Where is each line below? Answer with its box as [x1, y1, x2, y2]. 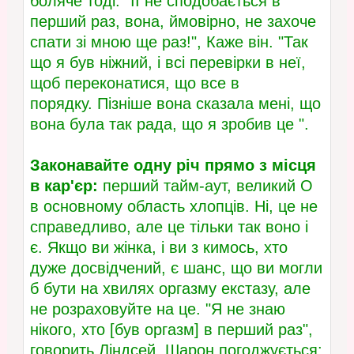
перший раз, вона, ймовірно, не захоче [29, 13, 316, 31]
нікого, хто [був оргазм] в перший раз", [29, 321, 313, 339]
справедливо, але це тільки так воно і [29, 218, 308, 236]
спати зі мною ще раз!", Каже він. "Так [29, 33, 308, 51]
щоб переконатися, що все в [29, 74, 239, 92]
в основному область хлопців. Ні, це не [29, 198, 318, 216]
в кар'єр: [29, 177, 98, 195]
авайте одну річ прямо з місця [75, 156, 316, 175]
